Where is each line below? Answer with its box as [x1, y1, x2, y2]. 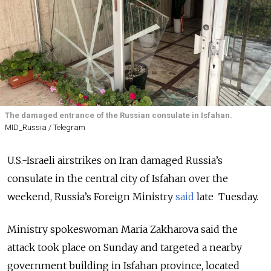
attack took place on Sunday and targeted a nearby [7, 241, 242, 254]
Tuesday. [216, 191, 258, 203]
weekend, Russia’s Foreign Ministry [7, 191, 173, 203]
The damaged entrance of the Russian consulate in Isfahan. [5, 111, 232, 120]
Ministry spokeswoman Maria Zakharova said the [7, 223, 238, 236]
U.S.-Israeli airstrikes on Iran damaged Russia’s [7, 154, 223, 167]
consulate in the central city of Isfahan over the [7, 172, 228, 185]
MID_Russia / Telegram [5, 123, 85, 132]
